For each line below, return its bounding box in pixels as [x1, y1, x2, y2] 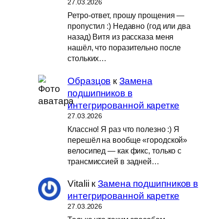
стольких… [67, 54, 107, 63]
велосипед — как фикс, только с [67, 146, 182, 155]
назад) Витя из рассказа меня [67, 32, 174, 42]
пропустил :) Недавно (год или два [67, 22, 191, 31]
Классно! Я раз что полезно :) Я [67, 124, 180, 133]
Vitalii [67, 178, 89, 189]
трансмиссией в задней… [67, 156, 159, 166]
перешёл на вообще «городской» [67, 135, 188, 144]
